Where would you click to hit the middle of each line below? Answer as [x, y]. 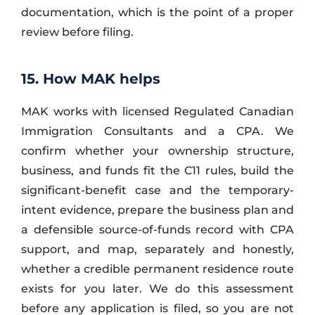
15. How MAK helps [91, 78]
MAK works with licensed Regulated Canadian [157, 111]
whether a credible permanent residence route [157, 269]
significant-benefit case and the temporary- [157, 190]
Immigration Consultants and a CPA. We [157, 131]
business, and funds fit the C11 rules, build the [157, 170]
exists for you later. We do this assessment [157, 288]
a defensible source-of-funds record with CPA [157, 229]
